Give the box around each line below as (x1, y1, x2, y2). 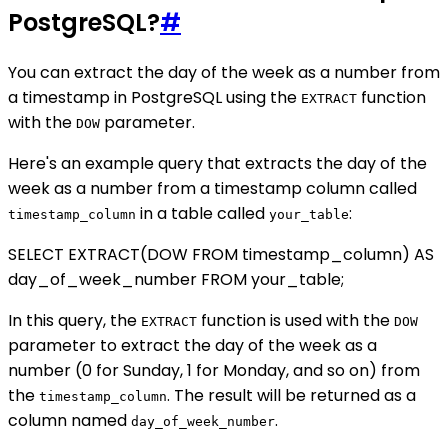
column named (8, 409, 131, 433)
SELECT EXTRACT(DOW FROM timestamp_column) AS (8, 243, 434, 267)
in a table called (136, 202, 269, 226)
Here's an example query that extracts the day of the (8, 152, 427, 176)
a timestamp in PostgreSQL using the (8, 86, 301, 110)
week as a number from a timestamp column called (8, 177, 417, 201)
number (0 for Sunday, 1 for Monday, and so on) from (8, 359, 420, 383)
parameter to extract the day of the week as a (8, 334, 377, 358)
